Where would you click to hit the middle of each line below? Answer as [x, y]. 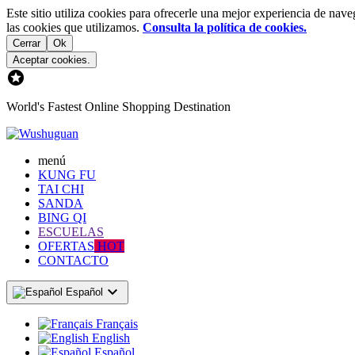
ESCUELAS [71, 232]
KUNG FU [67, 175]
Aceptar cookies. [52, 60]
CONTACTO [73, 260]
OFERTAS [66, 246]
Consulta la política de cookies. [225, 27]
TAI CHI [61, 189]
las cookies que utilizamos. [74, 27]
